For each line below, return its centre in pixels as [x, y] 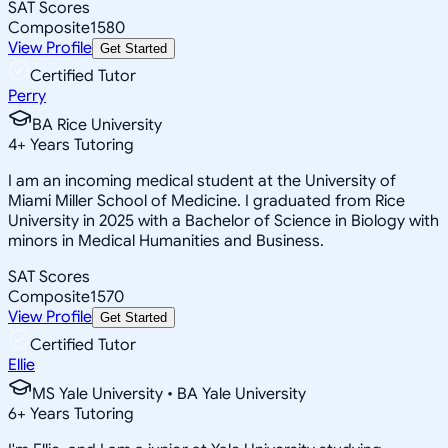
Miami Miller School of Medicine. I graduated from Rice [206, 200]
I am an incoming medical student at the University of [202, 180]
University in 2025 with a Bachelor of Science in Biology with [223, 220]
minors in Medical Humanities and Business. [166, 240]
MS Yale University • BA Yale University [169, 393]
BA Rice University [97, 124]
